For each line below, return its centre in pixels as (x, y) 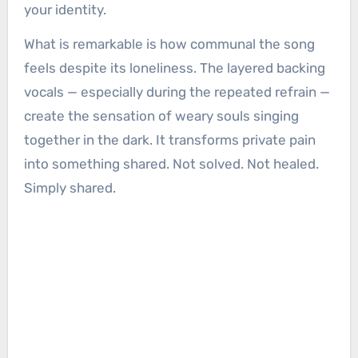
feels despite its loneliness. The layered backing (174, 68)
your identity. (65, 10)
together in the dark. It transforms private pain (169, 140)
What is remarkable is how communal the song (169, 44)
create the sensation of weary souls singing (161, 116)
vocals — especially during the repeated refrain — (177, 92)
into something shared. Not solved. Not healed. (171, 164)
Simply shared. (70, 188)
